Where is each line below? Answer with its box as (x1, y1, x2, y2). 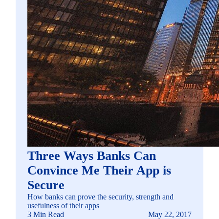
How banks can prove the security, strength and (27, 193, 174, 201)
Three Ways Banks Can (27, 149, 156, 163)
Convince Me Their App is (27, 163, 171, 178)
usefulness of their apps (27, 201, 99, 210)
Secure (27, 178, 65, 193)
